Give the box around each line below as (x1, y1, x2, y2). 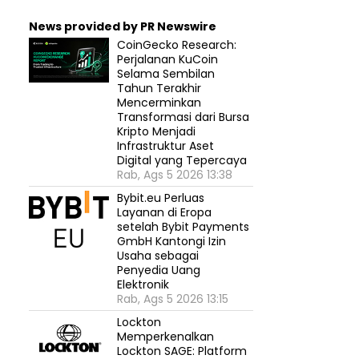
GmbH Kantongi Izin (117, 233, 226, 249)
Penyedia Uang (117, 262, 200, 278)
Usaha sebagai (117, 248, 199, 264)
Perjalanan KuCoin (117, 51, 218, 67)
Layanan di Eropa (117, 204, 212, 220)
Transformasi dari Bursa (117, 109, 249, 125)
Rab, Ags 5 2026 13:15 (117, 291, 228, 307)
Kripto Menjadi (117, 123, 196, 139)
